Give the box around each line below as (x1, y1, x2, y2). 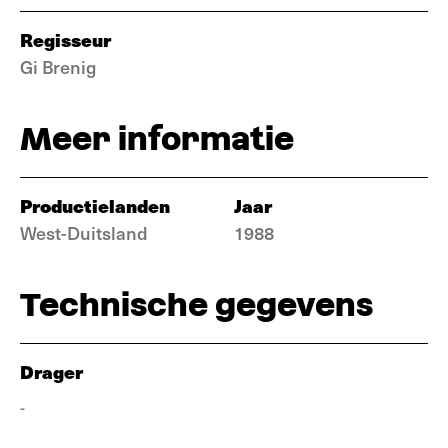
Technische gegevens (20, 286, 373, 323)
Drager (20, 358, 83, 385)
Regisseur (20, 26, 111, 53)
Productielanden (20, 192, 170, 219)
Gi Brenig (20, 54, 96, 79)
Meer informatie (20, 120, 294, 157)
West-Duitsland (20, 220, 148, 245)
